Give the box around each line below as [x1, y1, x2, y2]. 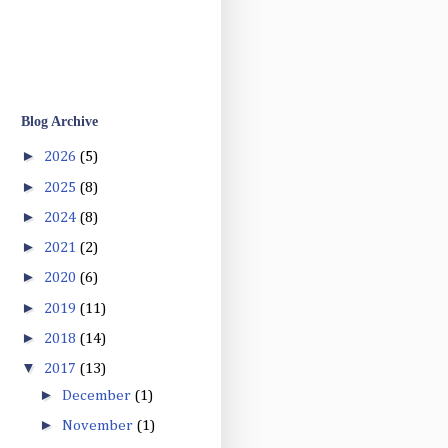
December [62, 387, 134, 403]
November [62, 417, 136, 433]
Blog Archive [21, 113, 98, 129]
